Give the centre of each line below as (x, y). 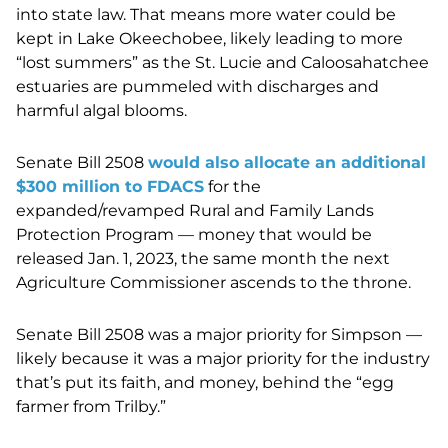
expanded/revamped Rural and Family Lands (195, 210)
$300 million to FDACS (110, 186)
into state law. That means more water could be (206, 14)
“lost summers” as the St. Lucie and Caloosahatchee (222, 62)
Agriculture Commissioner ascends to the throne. (213, 282)
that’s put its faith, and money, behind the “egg (205, 382)
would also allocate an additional (287, 162)
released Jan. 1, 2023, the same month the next (203, 258)
